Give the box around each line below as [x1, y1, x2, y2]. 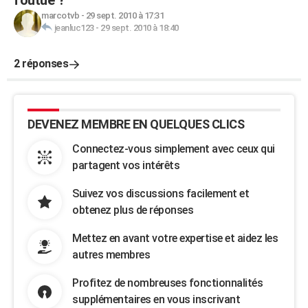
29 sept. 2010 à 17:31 [85, 10, 164, 21]
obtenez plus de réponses [72, 203, 193, 217]
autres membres [72, 248, 150, 261]
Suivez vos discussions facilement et [72, 187, 249, 200]
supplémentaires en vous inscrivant [72, 293, 240, 306]
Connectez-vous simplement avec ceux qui [72, 142, 275, 155]
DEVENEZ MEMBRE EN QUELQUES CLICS [27, 117, 244, 131]
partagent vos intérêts [72, 159, 179, 172]
